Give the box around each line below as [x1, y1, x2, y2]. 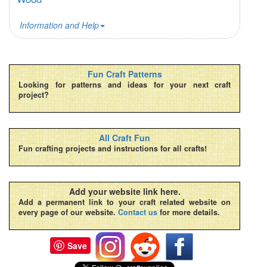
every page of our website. [18, 207, 118, 218]
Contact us [118, 207, 157, 218]
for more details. [157, 207, 220, 218]
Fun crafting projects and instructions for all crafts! [18, 143, 207, 154]
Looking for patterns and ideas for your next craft [18, 79, 231, 91]
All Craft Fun [99, 132, 150, 144]
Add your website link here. [69, 185, 181, 198]
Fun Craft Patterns [87, 68, 162, 80]
